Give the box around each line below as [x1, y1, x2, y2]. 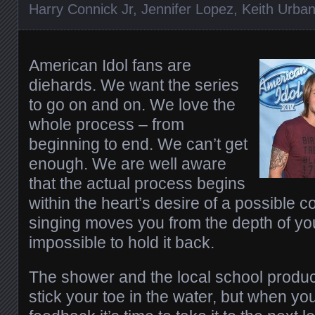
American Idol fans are [29, 56, 191, 75]
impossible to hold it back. [29, 233, 214, 252]
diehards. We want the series [29, 75, 239, 94]
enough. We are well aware [29, 154, 226, 173]
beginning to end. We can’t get [29, 134, 247, 153]
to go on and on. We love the [29, 95, 236, 114]
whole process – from [29, 115, 184, 134]
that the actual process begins [29, 174, 245, 193]
